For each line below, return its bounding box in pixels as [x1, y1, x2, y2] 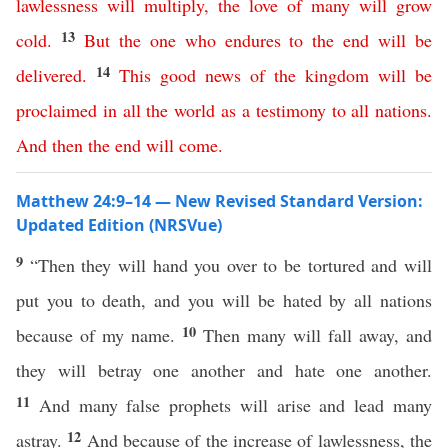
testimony [255, 98, 326, 122]
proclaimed [16, 98, 97, 122]
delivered [16, 63, 82, 87]
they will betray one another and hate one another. [16, 358, 432, 382]
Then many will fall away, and [203, 323, 432, 347]
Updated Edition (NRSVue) [16, 214, 222, 236]
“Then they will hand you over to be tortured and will [29, 253, 433, 277]
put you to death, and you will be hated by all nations [16, 288, 432, 312]
